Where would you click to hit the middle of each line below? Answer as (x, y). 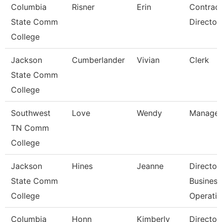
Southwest (31, 113)
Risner (83, 7)
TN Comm (30, 128)
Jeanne (150, 166)
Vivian (148, 60)
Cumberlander (98, 60)
